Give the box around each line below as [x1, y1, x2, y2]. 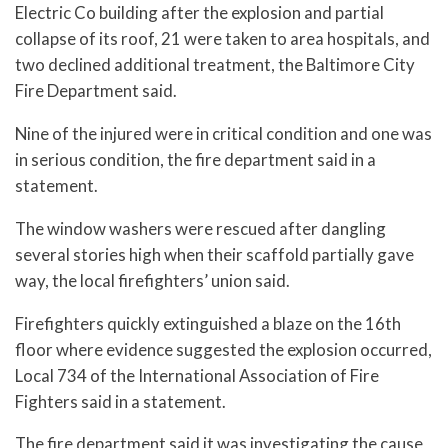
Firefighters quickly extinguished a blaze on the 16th [15, 312, 401, 334]
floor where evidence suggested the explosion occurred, [15, 338, 432, 360]
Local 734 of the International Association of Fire [15, 364, 379, 386]
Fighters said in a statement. [15, 390, 226, 412]
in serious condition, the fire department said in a [15, 149, 376, 170]
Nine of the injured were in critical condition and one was [15, 123, 432, 144]
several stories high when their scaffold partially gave [15, 243, 414, 265]
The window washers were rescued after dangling [15, 217, 386, 239]
